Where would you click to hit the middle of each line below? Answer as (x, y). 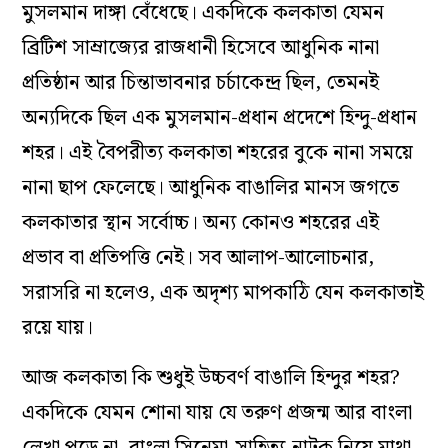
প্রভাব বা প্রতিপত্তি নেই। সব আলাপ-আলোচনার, (198, 257)
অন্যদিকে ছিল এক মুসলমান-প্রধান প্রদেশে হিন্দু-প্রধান (220, 117)
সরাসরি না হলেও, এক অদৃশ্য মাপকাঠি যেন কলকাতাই (223, 292)
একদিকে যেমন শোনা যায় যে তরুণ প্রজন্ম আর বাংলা (217, 412)
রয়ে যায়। (58, 327)
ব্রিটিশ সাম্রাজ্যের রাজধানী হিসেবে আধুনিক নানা (201, 47)
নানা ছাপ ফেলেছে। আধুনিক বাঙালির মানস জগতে (211, 187)
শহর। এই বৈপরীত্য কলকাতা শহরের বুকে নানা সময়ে (218, 152)
